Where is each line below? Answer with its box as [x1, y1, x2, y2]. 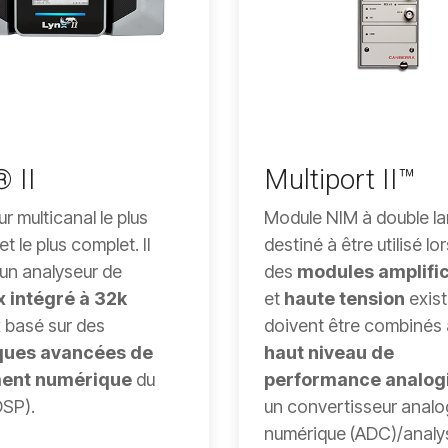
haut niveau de [264, 341, 394, 363]
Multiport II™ [264, 162, 415, 196]
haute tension [284, 287, 405, 309]
